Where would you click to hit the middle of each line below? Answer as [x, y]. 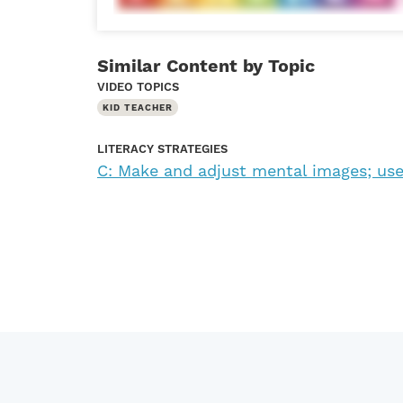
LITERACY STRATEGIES [162, 150]
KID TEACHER [138, 108]
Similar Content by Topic [206, 67]
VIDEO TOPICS [138, 88]
